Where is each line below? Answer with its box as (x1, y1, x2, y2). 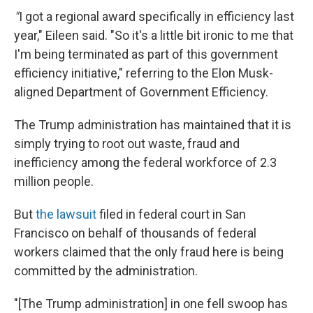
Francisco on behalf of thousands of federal (14, 226, 256, 240)
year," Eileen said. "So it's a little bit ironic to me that (14, 28, 293, 43)
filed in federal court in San (96, 207, 246, 221)
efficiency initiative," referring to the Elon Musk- (14, 66, 273, 80)
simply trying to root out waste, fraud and (14, 136, 240, 151)
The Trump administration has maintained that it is (14, 117, 291, 132)
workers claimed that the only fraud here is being (14, 245, 284, 259)
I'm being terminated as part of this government (14, 47, 278, 61)
